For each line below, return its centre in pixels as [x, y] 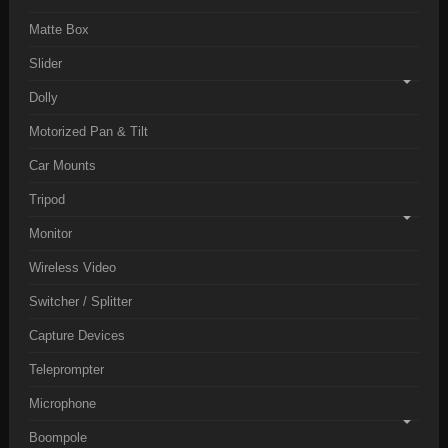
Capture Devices [77, 335]
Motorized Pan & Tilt [88, 131]
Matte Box [59, 29]
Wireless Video [72, 267]
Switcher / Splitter [80, 301]
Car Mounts [62, 165]
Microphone [62, 403]
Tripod [47, 199]
